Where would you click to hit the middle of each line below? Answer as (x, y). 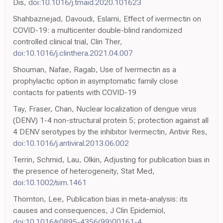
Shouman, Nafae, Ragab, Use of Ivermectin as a (95, 70)
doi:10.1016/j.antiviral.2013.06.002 (71, 143)
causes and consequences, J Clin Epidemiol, (89, 211)
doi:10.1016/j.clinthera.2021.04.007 (73, 53)
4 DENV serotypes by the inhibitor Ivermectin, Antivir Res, (110, 132)
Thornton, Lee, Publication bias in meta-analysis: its (100, 199)
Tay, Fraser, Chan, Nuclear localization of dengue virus (105, 109)
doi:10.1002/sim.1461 (50, 183)
